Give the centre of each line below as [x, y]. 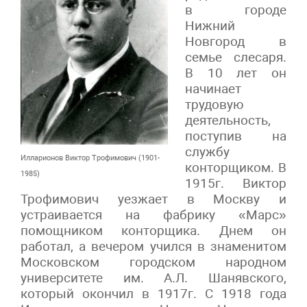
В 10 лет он [236, 73]
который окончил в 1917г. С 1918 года [153, 293]
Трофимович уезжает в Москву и [153, 199]
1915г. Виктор [236, 183]
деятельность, [228, 120]
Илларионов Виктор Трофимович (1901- [90, 158]
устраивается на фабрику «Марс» [153, 214]
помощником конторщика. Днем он [153, 230]
